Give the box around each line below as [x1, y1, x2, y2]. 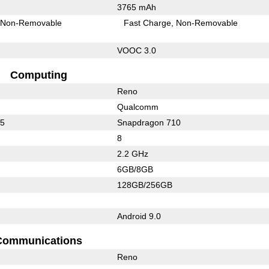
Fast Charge [124, 17, 172, 28]
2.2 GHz [116, 148, 148, 159]
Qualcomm [116, 101, 159, 112]
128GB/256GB [116, 180, 172, 190]
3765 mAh [116, 2, 156, 12]
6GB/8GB [116, 164, 153, 174]
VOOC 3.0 [116, 45, 156, 55]
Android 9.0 [116, 211, 161, 221]
